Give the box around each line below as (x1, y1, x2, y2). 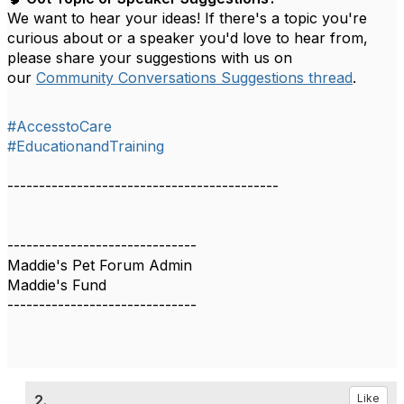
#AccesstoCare (7, 117, 112, 135)
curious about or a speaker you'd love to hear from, (7, 29, 368, 47)
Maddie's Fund (7, 276, 106, 294)
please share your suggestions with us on (7, 49, 292, 67)
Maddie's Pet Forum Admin (7, 256, 192, 274)
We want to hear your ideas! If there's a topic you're (7, 9, 367, 27)
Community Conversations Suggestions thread (36, 69, 353, 87)
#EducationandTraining (7, 137, 164, 155)
